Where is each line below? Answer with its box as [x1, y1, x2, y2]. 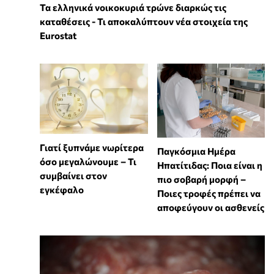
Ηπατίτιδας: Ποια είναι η [157, 159, 262, 171]
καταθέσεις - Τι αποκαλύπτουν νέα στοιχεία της [40, 15, 248, 27]
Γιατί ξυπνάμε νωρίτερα [40, 142, 144, 154]
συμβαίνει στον [40, 170, 107, 182]
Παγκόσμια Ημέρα [157, 145, 235, 157]
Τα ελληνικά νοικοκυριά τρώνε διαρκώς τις [40, 1, 226, 13]
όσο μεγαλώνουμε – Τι [40, 156, 136, 168]
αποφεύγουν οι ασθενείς [157, 201, 264, 213]
